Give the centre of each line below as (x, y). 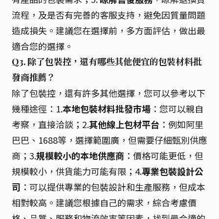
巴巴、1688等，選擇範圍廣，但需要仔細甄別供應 (109, 140)
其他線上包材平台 (124, 124)
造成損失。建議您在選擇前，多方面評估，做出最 (109, 30)
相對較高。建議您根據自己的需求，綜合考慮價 (104, 202)
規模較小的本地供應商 (80, 155)
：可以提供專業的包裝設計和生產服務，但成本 (113, 187)
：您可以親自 (177, 109)
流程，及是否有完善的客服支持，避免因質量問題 (109, 15)
